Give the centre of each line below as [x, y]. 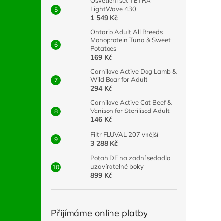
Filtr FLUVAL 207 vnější [124, 134]
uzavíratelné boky [117, 166]
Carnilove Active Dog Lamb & [133, 71]
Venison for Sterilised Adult [130, 110]
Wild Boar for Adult [119, 79]
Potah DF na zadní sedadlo [130, 158]
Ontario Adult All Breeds [127, 32]
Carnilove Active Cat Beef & [131, 102]
